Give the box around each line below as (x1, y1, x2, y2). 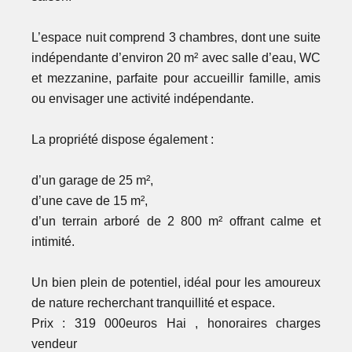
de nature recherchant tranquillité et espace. (31, 296, 275, 310)
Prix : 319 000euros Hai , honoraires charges (31, 317, 321, 331)
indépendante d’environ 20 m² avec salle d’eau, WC (31, 51, 321, 65)
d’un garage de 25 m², (31, 174, 153, 188)
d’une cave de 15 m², (31, 194, 148, 208)
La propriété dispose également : (31, 133, 214, 147)
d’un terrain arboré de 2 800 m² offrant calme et (31, 214, 321, 229)
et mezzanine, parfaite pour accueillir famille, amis (31, 71, 321, 86)
